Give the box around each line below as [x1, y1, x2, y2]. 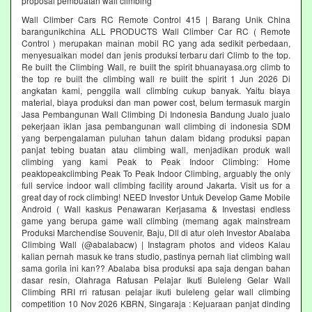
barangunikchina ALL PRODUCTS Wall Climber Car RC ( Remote [22, 24, 290, 37]
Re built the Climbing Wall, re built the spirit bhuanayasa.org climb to [22, 60, 290, 72]
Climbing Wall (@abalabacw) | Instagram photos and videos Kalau [22, 237, 290, 250]
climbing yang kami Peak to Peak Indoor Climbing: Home [22, 155, 290, 167]
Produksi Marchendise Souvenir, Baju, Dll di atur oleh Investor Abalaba [22, 226, 290, 238]
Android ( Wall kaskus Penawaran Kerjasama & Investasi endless [22, 202, 290, 214]
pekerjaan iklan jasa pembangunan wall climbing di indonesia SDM [22, 119, 290, 132]
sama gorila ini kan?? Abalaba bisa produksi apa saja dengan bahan [22, 261, 290, 274]
